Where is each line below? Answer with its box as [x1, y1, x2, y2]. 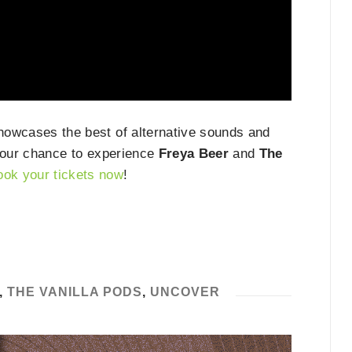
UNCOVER [150, 284, 220, 299]
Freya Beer [158, 146, 229, 162]
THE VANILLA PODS [7, 284, 142, 299]
